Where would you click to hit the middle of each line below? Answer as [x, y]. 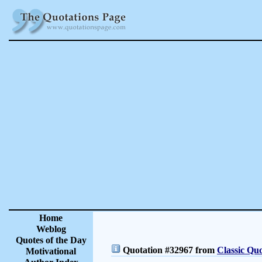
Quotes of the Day [51, 240]
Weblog [51, 229]
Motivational [51, 251]
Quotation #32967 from [169, 250]
